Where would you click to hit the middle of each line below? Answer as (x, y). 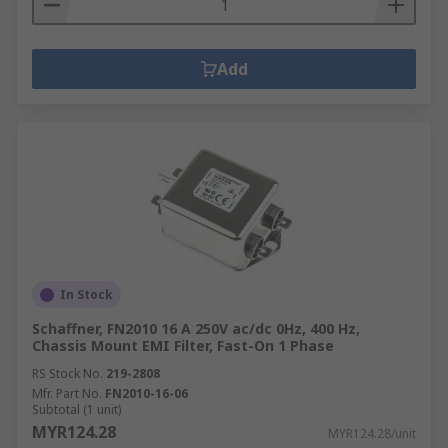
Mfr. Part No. (67, 393)
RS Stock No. (67, 373)
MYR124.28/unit (372, 433)
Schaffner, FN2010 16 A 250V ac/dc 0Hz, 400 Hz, (196, 328)
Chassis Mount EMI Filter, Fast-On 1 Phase (183, 345)
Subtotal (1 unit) (76, 409)
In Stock (86, 294)
